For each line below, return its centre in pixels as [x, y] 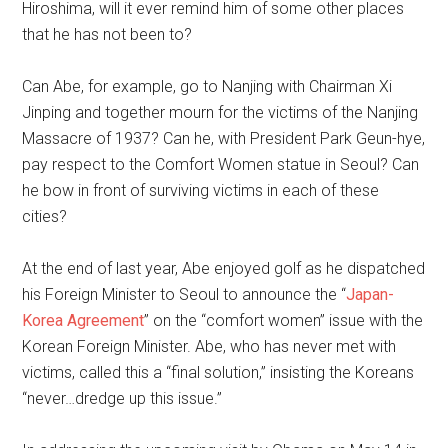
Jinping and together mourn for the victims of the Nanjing [220, 112]
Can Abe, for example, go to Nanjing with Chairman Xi [207, 86]
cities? [45, 216]
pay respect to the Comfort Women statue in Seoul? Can [221, 164]
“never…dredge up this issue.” [122, 398]
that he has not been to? [107, 34]
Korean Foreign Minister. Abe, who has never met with [209, 346]
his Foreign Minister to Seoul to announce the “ [184, 294]
